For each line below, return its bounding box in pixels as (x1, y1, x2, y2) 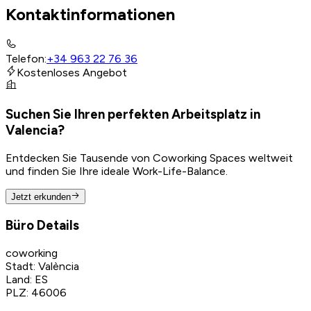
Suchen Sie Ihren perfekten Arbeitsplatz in (6, 106, 260, 123)
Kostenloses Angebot (17, 66, 127, 80)
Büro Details (6, 217, 79, 233)
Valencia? (6, 122, 65, 139)
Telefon (6, 52, 44, 66)
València (38, 259, 79, 273)
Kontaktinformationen (6, 4, 175, 25)
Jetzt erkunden (11, 192, 71, 203)
